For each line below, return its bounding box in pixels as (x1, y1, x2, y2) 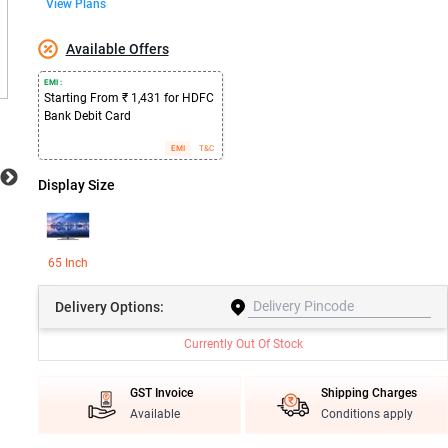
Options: (109, 298, 164, 315)
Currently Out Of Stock (183, 337, 303, 351)
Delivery (54, 298, 110, 315)
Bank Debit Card (43, 109, 131, 123)
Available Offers (65, 41, 169, 57)
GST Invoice (129, 386, 193, 400)
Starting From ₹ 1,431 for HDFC (43, 91, 214, 105)
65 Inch (47, 256, 88, 270)
